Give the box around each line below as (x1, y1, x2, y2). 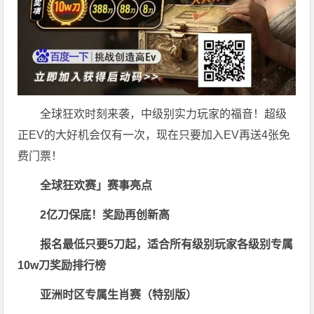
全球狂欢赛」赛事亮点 (40, 179, 153, 191)
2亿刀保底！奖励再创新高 (40, 208, 170, 221)
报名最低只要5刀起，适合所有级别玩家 (40, 238, 238, 250)
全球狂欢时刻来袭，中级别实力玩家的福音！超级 (40, 107, 287, 120)
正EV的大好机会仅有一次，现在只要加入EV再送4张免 (18, 128, 291, 141)
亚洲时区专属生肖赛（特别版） (40, 288, 198, 301)
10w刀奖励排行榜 (18, 259, 107, 271)
